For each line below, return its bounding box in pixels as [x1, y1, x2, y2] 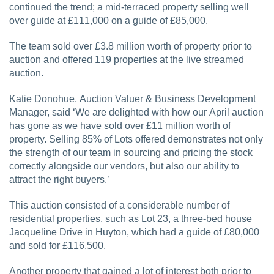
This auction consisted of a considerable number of [9, 199, 229, 210]
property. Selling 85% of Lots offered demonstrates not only [9, 133, 263, 144]
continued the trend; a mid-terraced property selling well [9, 1, 249, 12]
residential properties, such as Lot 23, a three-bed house [9, 213, 252, 224]
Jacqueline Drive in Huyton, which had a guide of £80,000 [9, 226, 259, 237]
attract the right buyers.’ [9, 174, 109, 185]
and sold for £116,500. [9, 240, 106, 251]
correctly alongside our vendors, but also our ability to [9, 160, 239, 171]
